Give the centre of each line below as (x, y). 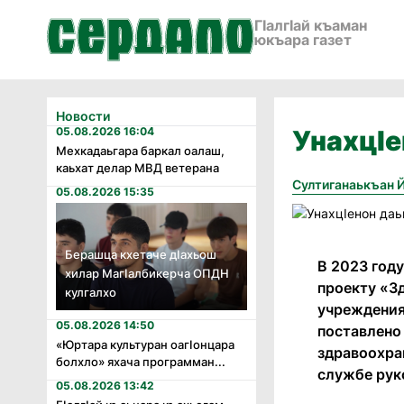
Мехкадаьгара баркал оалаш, (140, 151)
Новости (83, 116)
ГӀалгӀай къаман (311, 25)
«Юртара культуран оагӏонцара (145, 345)
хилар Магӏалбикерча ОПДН (147, 274)
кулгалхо (91, 293)
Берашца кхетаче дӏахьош (141, 255)
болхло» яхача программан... (141, 362)
